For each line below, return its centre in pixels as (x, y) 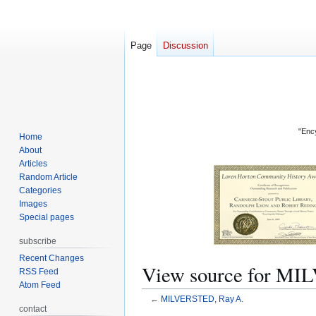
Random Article (49, 177)
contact (33, 309)
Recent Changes (52, 258)
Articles (34, 163)
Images (34, 203)
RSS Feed (39, 271)
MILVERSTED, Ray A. (202, 299)
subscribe (38, 241)
